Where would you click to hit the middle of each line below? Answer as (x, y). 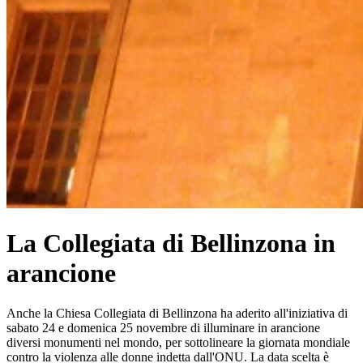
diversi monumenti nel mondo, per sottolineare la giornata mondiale (178, 342)
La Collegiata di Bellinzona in (171, 243)
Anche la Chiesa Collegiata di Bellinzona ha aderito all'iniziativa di (177, 313)
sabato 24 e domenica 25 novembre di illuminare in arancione (163, 327)
